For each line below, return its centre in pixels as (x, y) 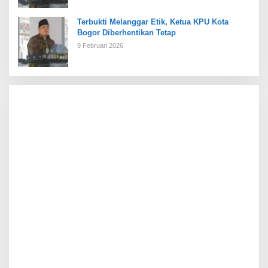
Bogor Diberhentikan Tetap (128, 33)
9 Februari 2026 (100, 46)
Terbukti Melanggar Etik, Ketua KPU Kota (153, 22)
